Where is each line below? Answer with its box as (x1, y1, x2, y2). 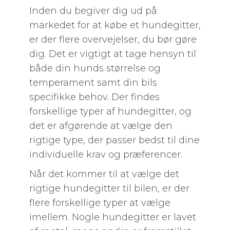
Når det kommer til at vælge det (29, 168, 179, 180)
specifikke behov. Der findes (29, 91, 160, 103)
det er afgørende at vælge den (29, 120, 172, 131)
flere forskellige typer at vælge (29, 197, 170, 208)
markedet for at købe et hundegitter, (29, 20, 201, 31)
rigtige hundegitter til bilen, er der (29, 183, 189, 194)
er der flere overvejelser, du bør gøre (29, 34, 197, 45)
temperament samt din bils (29, 77, 157, 88)
